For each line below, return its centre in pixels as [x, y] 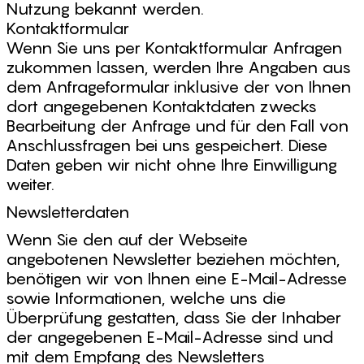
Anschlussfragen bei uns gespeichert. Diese [167, 145]
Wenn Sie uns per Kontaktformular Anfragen [174, 48]
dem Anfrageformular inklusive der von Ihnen [178, 87]
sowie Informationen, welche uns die [146, 298]
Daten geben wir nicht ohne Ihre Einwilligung [171, 165]
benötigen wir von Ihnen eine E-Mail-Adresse [176, 279]
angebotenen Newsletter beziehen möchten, [173, 259]
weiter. [30, 184]
